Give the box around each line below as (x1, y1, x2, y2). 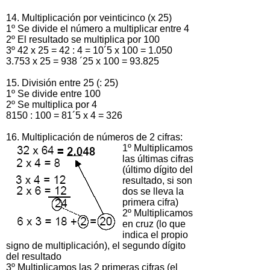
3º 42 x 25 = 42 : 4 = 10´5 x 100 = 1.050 (6, 45, 172, 55)
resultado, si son (122, 175, 192, 186)
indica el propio (122, 229, 188, 240)
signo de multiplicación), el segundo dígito (6, 240, 186, 251)
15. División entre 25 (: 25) (6, 77, 118, 88)
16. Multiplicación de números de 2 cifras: (6, 131, 183, 142)
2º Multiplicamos (122, 207, 193, 218)
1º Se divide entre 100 (6, 88, 101, 99)
